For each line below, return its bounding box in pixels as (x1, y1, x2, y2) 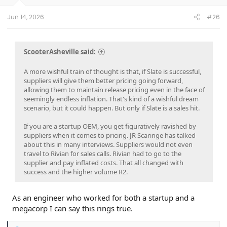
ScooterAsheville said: (24, 47, 96, 57)
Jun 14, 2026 (7, 13, 44, 21)
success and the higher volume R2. (24, 167, 128, 177)
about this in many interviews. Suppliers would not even (24, 140, 193, 149)
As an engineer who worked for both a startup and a (12, 193, 195, 203)
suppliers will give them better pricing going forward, (24, 76, 183, 86)
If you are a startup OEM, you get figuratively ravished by (24, 122, 196, 131)
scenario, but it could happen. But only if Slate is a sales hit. (24, 103, 200, 113)
